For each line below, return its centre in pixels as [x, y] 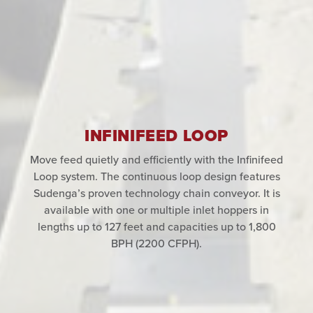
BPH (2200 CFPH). [156, 243]
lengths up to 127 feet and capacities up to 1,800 [156, 227]
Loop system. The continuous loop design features [156, 176]
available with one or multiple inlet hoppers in [156, 210]
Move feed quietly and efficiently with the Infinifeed [156, 160]
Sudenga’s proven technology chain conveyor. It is [156, 193]
